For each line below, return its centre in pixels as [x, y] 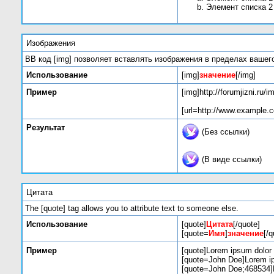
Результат [46, 128]
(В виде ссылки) [231, 159]
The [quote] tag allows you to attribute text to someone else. [132, 208]
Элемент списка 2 [239, 7]
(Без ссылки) [224, 131]
